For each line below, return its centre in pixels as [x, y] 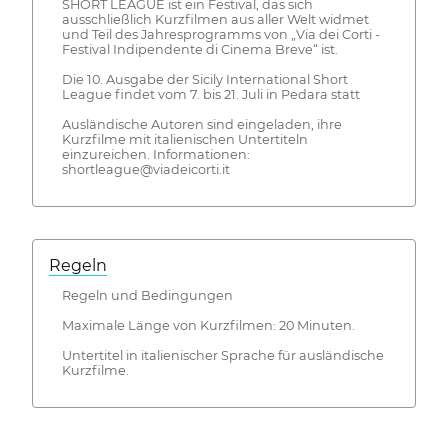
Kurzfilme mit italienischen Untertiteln [184, 140]
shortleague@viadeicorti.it [145, 170]
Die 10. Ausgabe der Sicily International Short [204, 80]
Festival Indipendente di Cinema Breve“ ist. [199, 50]
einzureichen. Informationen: [155, 155]
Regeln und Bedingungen [147, 295]
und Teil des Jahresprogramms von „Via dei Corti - [220, 35]
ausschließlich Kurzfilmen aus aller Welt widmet [215, 20]
